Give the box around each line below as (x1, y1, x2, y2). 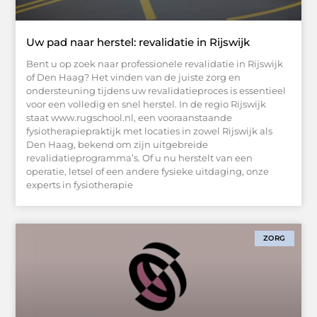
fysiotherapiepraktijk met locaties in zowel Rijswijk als (26, 125, 273, 137)
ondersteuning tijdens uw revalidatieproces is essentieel (26, 85, 287, 97)
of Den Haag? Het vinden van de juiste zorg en (26, 71, 241, 83)
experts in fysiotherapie (26, 179, 134, 191)
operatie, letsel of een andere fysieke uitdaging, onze (26, 166, 270, 178)
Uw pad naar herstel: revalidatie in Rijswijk (26, 35, 250, 50)
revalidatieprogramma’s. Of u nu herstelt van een (26, 152, 253, 164)
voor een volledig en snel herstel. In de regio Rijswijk (26, 98, 267, 110)
